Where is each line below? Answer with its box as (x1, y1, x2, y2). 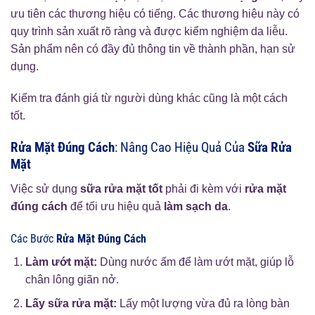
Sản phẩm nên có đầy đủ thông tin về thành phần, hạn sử (11, 42, 295, 55)
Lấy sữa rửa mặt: (25, 297, 117, 310)
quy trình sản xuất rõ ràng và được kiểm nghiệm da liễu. (11, 25, 288, 37)
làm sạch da (164, 200, 228, 212)
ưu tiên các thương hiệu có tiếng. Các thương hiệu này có (11, 7, 300, 20)
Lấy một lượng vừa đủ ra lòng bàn (116, 297, 290, 310)
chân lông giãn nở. (25, 273, 119, 285)
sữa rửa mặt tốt (80, 182, 162, 195)
